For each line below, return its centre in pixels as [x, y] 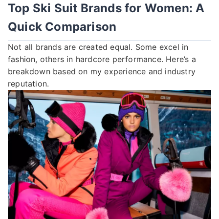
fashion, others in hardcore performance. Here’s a [102, 59]
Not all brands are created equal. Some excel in [98, 47]
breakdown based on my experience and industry [102, 72]
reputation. [29, 84]
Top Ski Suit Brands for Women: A [106, 8]
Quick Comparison [62, 27]
